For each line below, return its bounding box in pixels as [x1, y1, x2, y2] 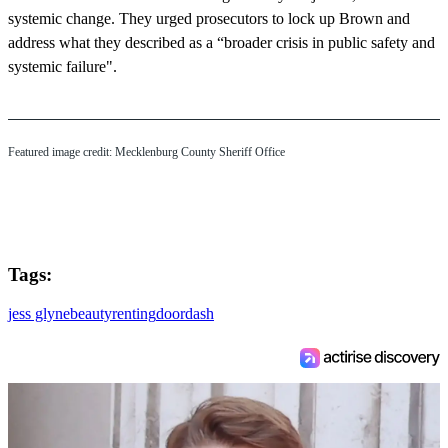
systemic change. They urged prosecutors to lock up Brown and [8, 10, 410, 28]
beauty [70, 305, 112, 322]
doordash [156, 305, 214, 322]
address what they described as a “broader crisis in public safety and [8, 34, 435, 52]
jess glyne [8, 305, 70, 322]
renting [112, 305, 156, 322]
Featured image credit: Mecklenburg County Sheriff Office [8, 145, 285, 160]
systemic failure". [8, 58, 117, 76]
